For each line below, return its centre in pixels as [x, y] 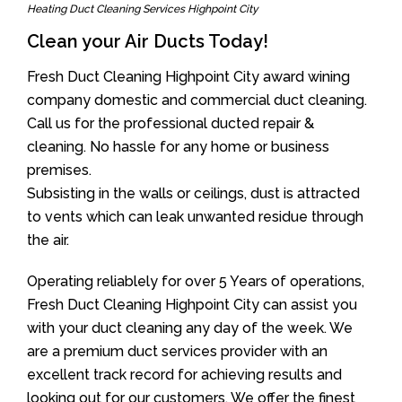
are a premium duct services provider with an [177, 351]
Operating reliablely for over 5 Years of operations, [196, 281]
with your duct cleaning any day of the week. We [190, 328]
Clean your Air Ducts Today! [148, 41]
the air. [48, 240]
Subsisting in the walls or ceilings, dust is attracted [193, 193]
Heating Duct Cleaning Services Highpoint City [143, 9]
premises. [59, 170]
